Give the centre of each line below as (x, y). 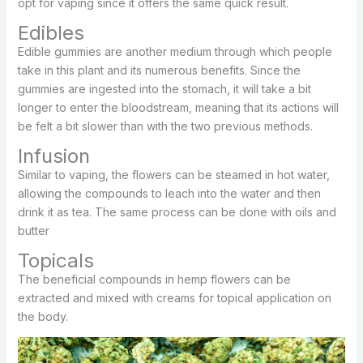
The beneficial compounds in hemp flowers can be (154, 280)
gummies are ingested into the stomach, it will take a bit (164, 89)
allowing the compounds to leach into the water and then (169, 194)
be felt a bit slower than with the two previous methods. (165, 126)
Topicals (56, 261)
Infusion (53, 156)
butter (33, 231)
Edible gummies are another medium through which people (175, 52)
